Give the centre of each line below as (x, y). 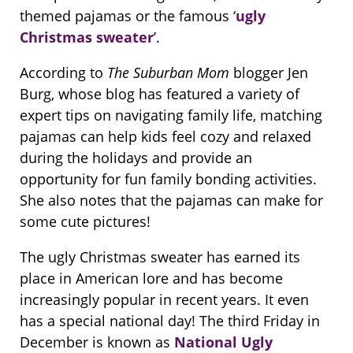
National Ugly (223, 342)
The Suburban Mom (168, 72)
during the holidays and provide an (136, 157)
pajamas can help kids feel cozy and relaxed (165, 136)
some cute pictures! (85, 221)
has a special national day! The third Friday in (170, 320)
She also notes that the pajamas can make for (171, 200)
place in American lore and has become (151, 278)
